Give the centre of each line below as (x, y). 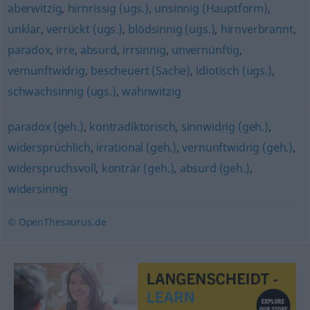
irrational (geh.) (136, 147)
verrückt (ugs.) (84, 29)
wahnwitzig (152, 91)
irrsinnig (144, 50)
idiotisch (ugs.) (234, 71)
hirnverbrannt (257, 29)
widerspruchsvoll (52, 168)
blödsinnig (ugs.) (172, 29)
